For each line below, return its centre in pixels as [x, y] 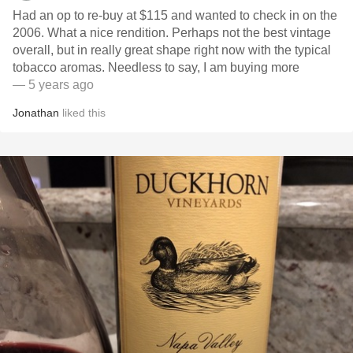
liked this [82, 113]
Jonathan [36, 113]
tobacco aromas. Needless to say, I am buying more [204, 67]
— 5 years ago [53, 85]
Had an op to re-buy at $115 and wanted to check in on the [175, 15]
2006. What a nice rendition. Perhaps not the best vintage [30, 33]
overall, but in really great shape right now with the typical [172, 50]
